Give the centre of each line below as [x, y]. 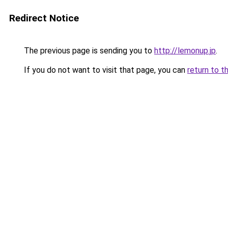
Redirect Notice [44, 18]
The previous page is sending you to [88, 51]
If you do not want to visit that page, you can [105, 70]
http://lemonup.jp [185, 51]
